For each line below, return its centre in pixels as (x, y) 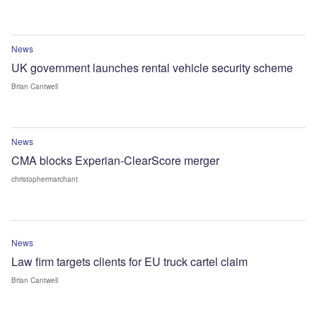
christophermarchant (45, 179)
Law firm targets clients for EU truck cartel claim (129, 261)
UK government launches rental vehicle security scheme (152, 67)
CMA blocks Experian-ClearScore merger (115, 160)
